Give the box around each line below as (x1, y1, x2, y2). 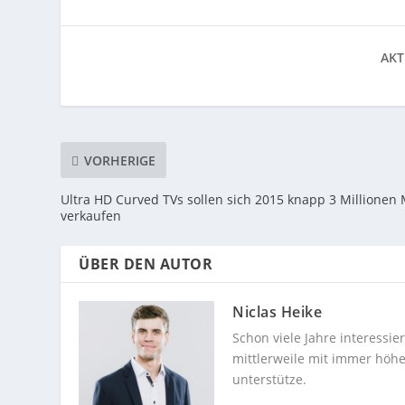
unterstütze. (232, 371, 307, 389)
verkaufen (61, 207, 122, 225)
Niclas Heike (232, 302, 323, 323)
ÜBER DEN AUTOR (79, 254, 213, 275)
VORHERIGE (84, 151, 156, 169)
